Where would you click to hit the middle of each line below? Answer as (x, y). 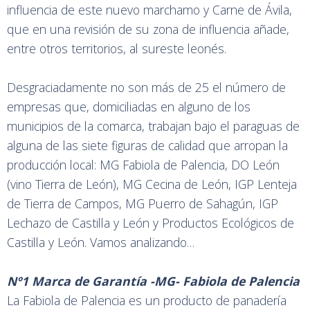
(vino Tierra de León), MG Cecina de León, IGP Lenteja (152, 184)
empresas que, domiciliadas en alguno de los (129, 106)
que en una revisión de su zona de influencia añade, (148, 29)
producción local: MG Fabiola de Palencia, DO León (143, 164)
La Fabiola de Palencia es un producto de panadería (147, 300)
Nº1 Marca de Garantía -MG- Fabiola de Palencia (153, 281)
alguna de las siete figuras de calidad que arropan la (147, 145)
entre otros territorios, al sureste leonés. (120, 48)
